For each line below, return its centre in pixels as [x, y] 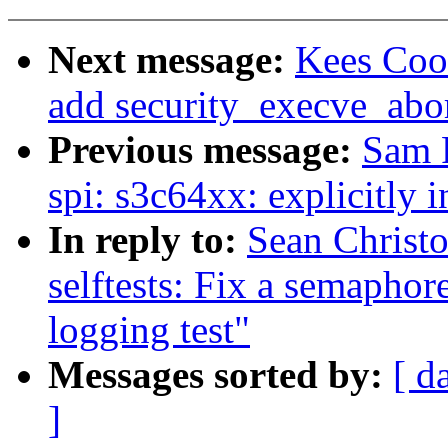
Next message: [171, 60]
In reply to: [147, 240]
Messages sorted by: [220, 375]
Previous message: [205, 150]
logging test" [149, 330]
